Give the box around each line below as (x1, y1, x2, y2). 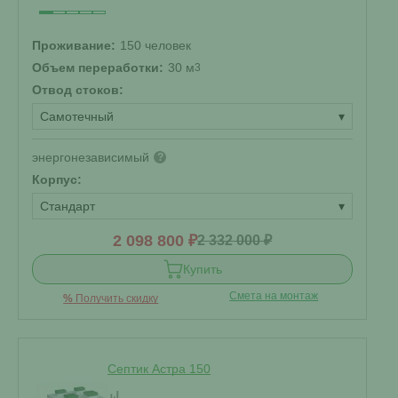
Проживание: (32, 38, 115, 52)
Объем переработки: (32, 60, 163, 75)
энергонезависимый (32, 150, 149, 164)
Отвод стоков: (32, 83, 123, 97)
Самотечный (40, 109, 114, 123)
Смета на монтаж (229, 290, 319, 302)
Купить (182, 262, 222, 276)
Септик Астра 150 (107, 362, 211, 376)
